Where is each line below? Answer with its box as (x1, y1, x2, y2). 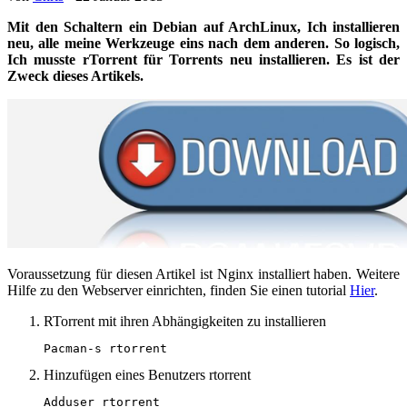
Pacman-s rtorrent (44, 342, 167, 356)
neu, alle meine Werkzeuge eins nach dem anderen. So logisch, (7, 35, 400, 52)
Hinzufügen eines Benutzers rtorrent (44, 367, 251, 383)
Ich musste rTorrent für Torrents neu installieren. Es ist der (7, 52, 400, 68)
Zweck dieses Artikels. (7, 68, 144, 84)
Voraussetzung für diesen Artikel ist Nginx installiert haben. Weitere (7, 266, 400, 283)
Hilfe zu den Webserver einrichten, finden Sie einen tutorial (7, 283, 350, 299)
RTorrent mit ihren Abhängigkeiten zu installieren (44, 313, 326, 330)
